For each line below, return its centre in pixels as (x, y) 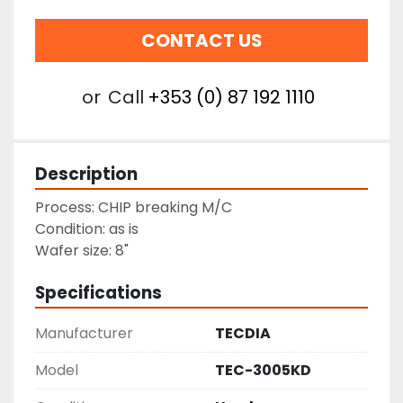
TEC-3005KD (263, 370)
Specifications (99, 293)
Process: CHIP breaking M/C (134, 207)
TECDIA (243, 333)
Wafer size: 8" (82, 251)
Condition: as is (87, 229)
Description (86, 174)
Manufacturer (84, 333)
